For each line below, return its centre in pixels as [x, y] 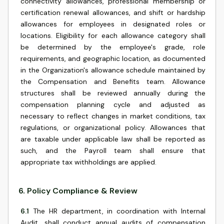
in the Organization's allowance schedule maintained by [113, 70]
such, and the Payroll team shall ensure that [113, 150]
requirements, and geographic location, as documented [113, 58]
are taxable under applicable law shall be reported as [113, 139]
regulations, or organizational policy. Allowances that [113, 127]
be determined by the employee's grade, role [113, 47]
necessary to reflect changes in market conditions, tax [113, 116]
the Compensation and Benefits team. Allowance [113, 81]
